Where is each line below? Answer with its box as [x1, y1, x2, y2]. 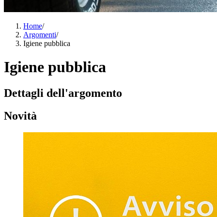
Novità [4, 109, 37, 122]
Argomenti [23, 31, 56, 39]
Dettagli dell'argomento [4, 86, 122, 99]
